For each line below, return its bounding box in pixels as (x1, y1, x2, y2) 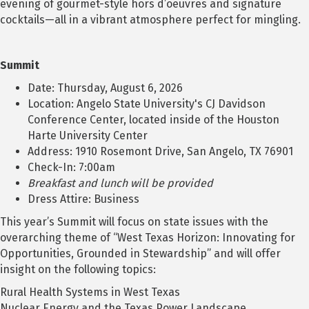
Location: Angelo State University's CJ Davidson (28, 97, 266, 111)
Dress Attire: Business (28, 192, 139, 206)
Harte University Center (28, 129, 148, 143)
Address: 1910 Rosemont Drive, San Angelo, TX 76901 (28, 145, 293, 159)
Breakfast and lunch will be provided (28, 177, 213, 190)
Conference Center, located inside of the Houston (28, 113, 279, 127)
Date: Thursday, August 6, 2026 (28, 81, 183, 95)
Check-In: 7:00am (28, 161, 115, 175)
